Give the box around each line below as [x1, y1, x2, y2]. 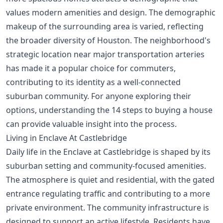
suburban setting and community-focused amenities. [6, 160, 206, 171]
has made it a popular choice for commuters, [6, 62, 176, 74]
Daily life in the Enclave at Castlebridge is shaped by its [6, 146, 211, 157]
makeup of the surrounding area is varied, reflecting [6, 20, 204, 32]
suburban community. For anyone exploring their [6, 90, 191, 102]
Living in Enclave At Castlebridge [6, 132, 127, 143]
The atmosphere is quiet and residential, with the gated [6, 174, 215, 185]
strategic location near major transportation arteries [6, 48, 205, 60]
